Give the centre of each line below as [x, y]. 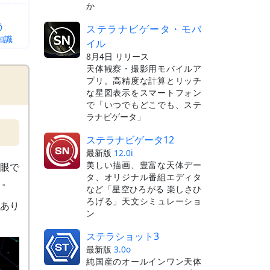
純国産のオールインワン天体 [144, 261]
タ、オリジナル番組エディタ [144, 177]
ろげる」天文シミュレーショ [144, 201]
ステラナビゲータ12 [130, 140]
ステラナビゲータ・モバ [144, 29]
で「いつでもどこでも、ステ [144, 104]
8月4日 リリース [118, 56]
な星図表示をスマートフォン [144, 92]
